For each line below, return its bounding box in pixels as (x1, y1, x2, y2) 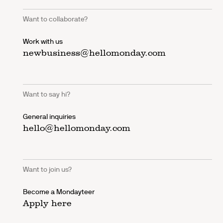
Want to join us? (23, 165, 72, 174)
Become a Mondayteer (23, 188, 95, 196)
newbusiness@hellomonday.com (23, 47, 166, 59)
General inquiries (23, 112, 76, 121)
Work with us (23, 37, 63, 46)
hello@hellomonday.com (23, 122, 131, 134)
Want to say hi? (23, 90, 71, 99)
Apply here (23, 198, 72, 209)
